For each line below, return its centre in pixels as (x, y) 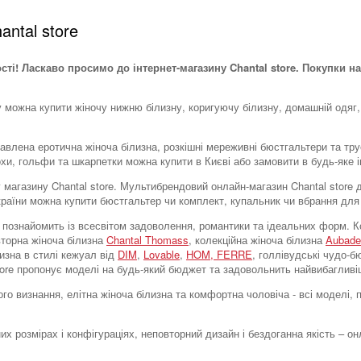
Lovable (162, 254)
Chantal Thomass (147, 240)
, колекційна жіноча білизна (257, 240)
